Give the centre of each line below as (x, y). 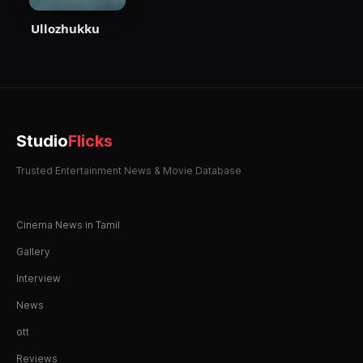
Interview (38, 278)
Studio (42, 141)
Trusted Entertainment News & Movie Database (129, 170)
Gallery (33, 251)
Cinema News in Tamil (68, 224)
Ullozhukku (65, 28)
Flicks (90, 141)
